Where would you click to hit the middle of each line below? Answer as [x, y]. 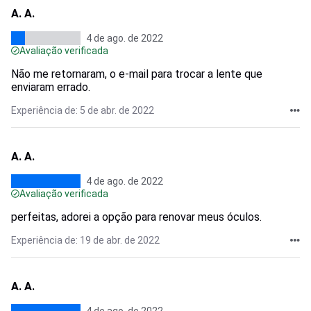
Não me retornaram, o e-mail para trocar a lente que [137, 74]
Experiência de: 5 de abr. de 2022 [83, 110]
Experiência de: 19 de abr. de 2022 [85, 240]
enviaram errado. [51, 87]
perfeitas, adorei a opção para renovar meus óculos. [136, 217]
